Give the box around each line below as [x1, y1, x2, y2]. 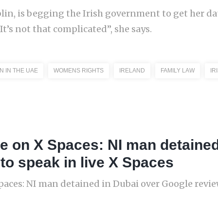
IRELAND [119, 67, 145, 74]
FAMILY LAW [161, 67, 195, 74]
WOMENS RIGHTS [54, 67, 104, 74]
